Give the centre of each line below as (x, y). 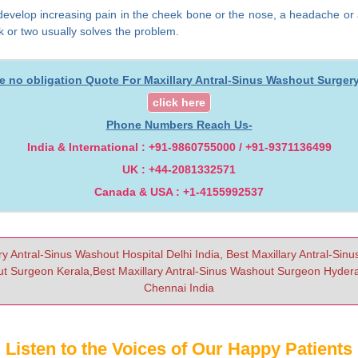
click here (179, 102)
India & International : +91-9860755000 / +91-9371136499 (179, 147)
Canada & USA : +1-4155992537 (179, 191)
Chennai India (179, 287)
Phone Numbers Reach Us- (179, 124)
